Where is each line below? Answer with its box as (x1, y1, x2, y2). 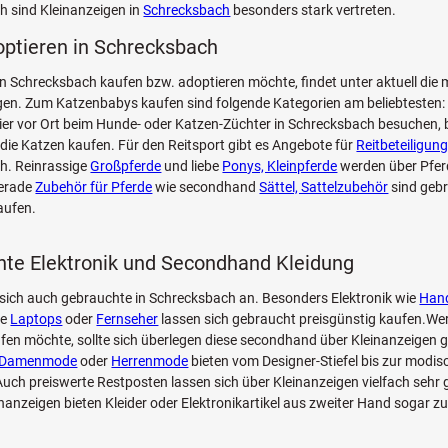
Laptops (10, 310, 63, 327)
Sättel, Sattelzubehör (259, 178, 389, 195)
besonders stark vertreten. (230, 2, 397, 19)
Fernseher (96, 310, 159, 327)
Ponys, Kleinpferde (222, 157, 338, 174)
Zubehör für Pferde (35, 178, 153, 195)
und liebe (161, 157, 223, 174)
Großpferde (90, 157, 162, 174)
